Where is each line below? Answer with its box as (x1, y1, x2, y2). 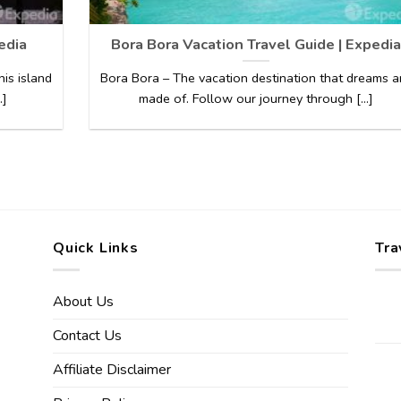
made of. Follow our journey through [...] (138, 90, 373, 108)
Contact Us (53, 326, 122, 346)
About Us (53, 292, 114, 312)
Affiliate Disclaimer (53, 360, 171, 380)
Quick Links (53, 237, 139, 258)
